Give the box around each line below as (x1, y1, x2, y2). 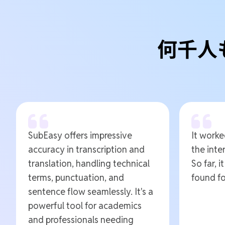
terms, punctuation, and (28, 171, 124, 183)
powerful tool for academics (28, 199, 142, 211)
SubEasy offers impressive (28, 129, 132, 141)
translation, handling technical (28, 157, 150, 169)
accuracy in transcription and (28, 143, 145, 155)
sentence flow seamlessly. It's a (28, 185, 153, 197)
